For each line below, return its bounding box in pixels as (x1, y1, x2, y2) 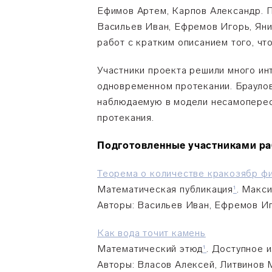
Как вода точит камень (97, 227, 206, 239)
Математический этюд (97, 243, 203, 254)
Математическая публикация (97, 183, 234, 195)
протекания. (97, 112, 154, 123)
